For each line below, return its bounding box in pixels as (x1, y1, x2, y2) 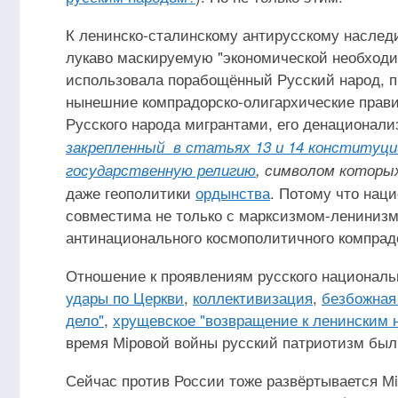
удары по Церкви (66, 286, 184, 308)
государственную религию (66, 159, 256, 180)
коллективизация (193, 286, 313, 308)
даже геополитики (66, 181, 195, 203)
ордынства (195, 181, 270, 203)
